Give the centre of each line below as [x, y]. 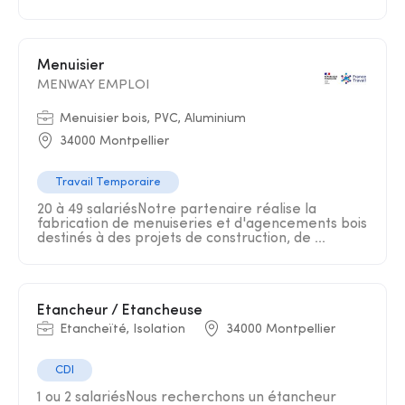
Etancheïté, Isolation [122, 330]
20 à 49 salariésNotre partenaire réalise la [177, 210]
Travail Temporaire [108, 182]
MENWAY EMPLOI [94, 85]
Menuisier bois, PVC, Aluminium [153, 119]
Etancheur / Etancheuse [124, 311]
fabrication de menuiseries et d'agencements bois [202, 224]
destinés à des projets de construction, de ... [181, 239]
